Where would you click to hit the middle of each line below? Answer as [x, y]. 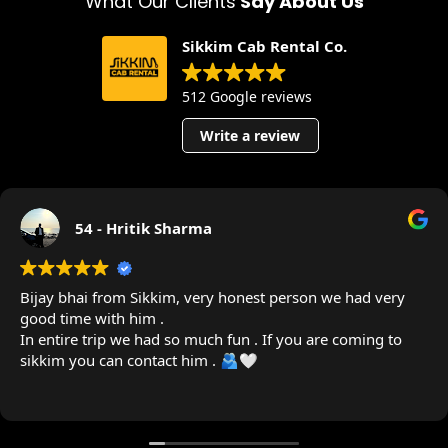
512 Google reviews [246, 97]
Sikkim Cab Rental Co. [264, 46]
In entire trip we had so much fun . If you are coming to [211, 339]
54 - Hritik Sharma [143, 227]
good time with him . [92, 318]
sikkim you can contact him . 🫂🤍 [139, 360]
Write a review [250, 135]
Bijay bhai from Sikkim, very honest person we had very [212, 297]
